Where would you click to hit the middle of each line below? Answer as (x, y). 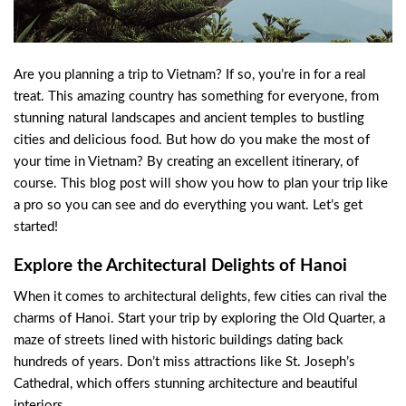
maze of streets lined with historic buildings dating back (179, 340)
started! (36, 227)
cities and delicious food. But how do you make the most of (192, 140)
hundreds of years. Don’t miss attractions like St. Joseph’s (184, 362)
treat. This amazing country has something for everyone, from (196, 96)
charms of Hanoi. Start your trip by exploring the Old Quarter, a (199, 318)
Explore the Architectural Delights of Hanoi (180, 266)
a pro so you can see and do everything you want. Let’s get (188, 205)
